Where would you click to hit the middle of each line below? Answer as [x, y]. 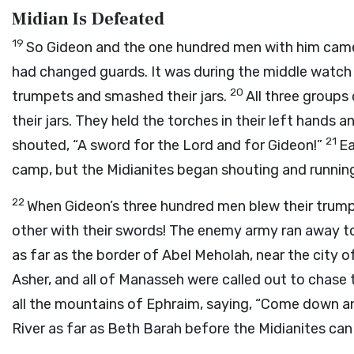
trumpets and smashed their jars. [121, 96]
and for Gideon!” [269, 145]
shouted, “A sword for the [97, 145]
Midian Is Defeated [88, 19]
